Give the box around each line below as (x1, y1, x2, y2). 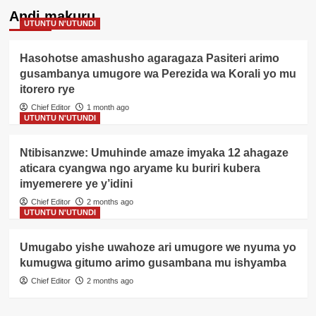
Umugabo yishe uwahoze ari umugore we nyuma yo (19, 241, 296, 254)
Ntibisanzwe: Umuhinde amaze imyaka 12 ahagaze (19, 147, 288, 159)
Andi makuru (8, 8, 95, 25)
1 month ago (86, 103, 129, 112)
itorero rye (19, 83, 75, 96)
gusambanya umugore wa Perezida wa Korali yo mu (19, 68, 296, 80)
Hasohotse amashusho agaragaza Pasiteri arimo (19, 52, 279, 65)
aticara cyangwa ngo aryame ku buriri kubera (19, 162, 260, 175)
